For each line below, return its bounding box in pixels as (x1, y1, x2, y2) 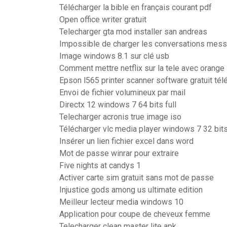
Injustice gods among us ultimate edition (59, 185, 203, 195)
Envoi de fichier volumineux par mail (59, 88, 185, 97)
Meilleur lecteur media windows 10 (59, 197, 183, 207)
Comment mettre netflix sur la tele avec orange (59, 63, 224, 73)
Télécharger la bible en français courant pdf (59, 3, 212, 12)
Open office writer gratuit (59, 15, 146, 24)
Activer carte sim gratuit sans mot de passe (59, 173, 214, 182)
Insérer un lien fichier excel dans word (59, 136, 194, 146)
